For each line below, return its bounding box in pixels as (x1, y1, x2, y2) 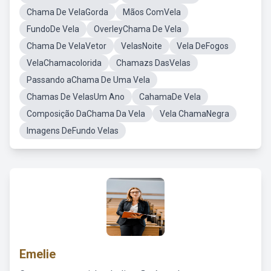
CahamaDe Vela (139, 92, 201, 102)
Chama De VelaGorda (27, 7, 108, 17)
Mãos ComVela (123, 7, 181, 17)
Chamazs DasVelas (116, 58, 191, 68)
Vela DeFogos (177, 41, 229, 51)
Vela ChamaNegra (160, 109, 229, 119)
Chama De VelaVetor (27, 41, 106, 51)
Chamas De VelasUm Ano (27, 92, 125, 102)
